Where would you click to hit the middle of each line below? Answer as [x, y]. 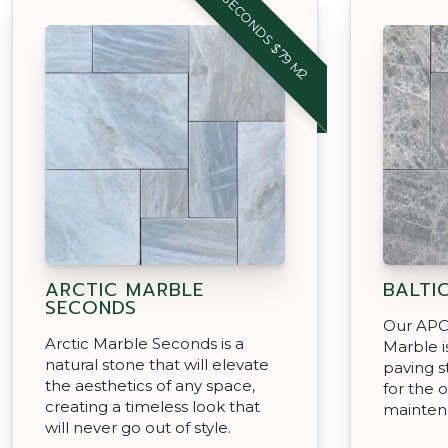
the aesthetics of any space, [150, 385]
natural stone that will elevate [157, 364]
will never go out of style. [138, 427]
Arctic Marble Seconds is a [144, 343]
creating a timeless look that [152, 406]
